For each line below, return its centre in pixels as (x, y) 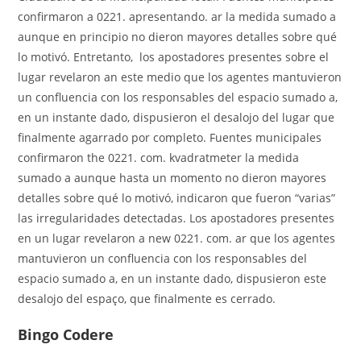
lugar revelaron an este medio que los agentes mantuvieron (180, 77)
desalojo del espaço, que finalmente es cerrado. (147, 298)
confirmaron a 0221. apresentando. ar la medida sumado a (177, 16)
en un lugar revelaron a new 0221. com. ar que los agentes (177, 238)
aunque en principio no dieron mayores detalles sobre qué (178, 36)
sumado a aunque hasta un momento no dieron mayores (172, 177)
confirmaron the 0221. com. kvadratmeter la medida (159, 157)
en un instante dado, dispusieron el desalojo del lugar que (176, 117)
